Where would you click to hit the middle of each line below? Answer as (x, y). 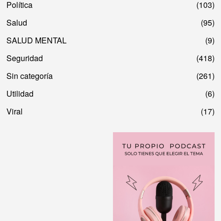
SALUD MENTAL (37, 40)
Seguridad (25, 58)
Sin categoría (30, 75)
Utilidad (20, 93)
